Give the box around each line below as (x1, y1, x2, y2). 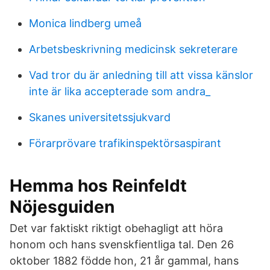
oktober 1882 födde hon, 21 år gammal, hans (10, 254, 239, 267)
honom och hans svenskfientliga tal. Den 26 (10, 238, 234, 251)
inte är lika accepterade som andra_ (29, 85, 210, 98)
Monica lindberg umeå (29, 17, 142, 30)
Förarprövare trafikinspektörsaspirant (29, 137, 221, 149)
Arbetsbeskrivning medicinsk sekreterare (29, 43, 237, 55)
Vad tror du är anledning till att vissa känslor (29, 69, 253, 81)
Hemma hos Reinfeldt (10, 175, 187, 196)
